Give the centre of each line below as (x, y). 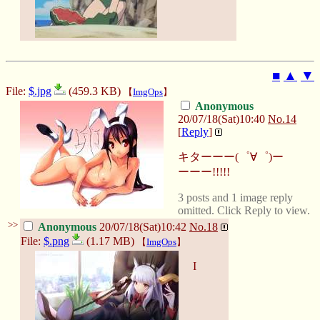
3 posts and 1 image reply (235, 197)
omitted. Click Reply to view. (244, 210)
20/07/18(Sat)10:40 (221, 119)
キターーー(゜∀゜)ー (231, 156)
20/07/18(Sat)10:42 (143, 226)
